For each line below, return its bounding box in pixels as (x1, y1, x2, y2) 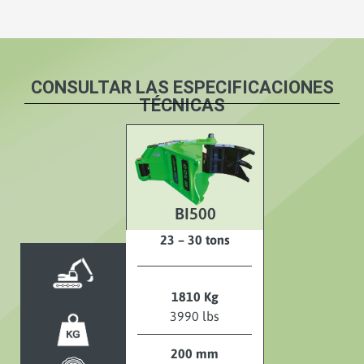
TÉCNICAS (139, 94, 225, 115)
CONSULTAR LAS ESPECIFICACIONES (30, 76, 334, 97)
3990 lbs (170, 308, 219, 323)
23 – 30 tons (159, 232, 230, 247)
